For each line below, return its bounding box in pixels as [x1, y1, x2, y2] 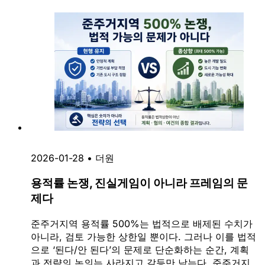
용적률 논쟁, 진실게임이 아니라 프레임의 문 [31, 176, 248, 190]
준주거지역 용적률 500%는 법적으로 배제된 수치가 [31, 218, 253, 230]
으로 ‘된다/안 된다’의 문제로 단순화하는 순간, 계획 [31, 244, 249, 256]
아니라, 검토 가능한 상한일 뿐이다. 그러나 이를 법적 [31, 231, 256, 243]
